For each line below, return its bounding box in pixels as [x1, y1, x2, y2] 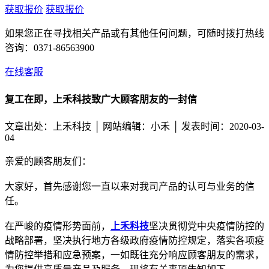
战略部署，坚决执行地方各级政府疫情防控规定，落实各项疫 [5, 235, 264, 246]
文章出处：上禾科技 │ [5, 121, 103, 131]
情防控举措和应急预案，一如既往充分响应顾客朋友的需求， [5, 249, 264, 260]
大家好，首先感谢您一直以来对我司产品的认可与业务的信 [5, 181, 255, 192]
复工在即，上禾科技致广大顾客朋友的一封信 [5, 94, 197, 104]
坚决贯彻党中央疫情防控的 [149, 220, 264, 231]
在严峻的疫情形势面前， [5, 220, 110, 231]
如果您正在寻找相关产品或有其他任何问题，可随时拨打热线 [5, 28, 264, 39]
